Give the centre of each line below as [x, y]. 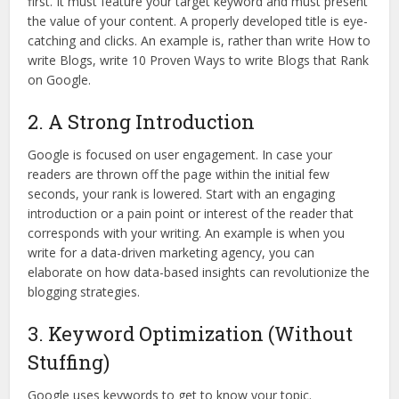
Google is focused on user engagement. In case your [180, 154]
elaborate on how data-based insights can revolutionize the [199, 272]
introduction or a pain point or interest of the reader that [191, 213]
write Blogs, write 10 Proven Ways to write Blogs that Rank [199, 60]
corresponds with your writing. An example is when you [187, 232]
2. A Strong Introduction [142, 121]
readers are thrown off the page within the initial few [179, 174]
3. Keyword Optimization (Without [191, 333]
